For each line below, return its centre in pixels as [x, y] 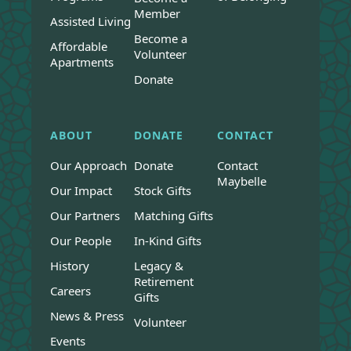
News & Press [87, 316]
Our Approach [89, 166]
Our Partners [85, 216]
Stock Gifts [162, 191]
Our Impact [81, 191]
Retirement [163, 282]
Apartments [82, 62]
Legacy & [158, 266]
